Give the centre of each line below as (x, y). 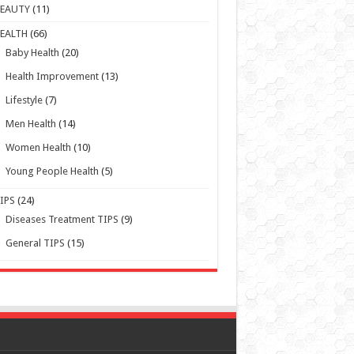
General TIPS (36, 202)
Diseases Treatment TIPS (62, 179)
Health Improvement (53, 36)
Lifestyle (24, 59)
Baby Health (33, 12)
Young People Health (53, 130)
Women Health (39, 107)
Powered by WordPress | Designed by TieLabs (111, 336)
